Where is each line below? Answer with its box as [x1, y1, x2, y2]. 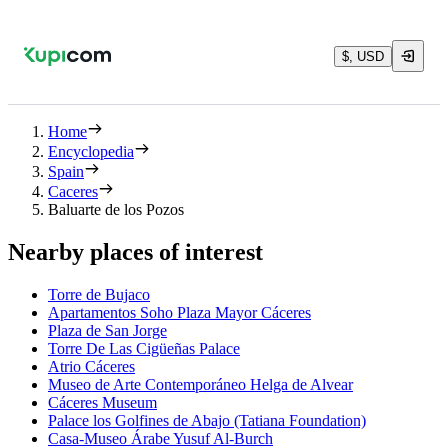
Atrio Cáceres [48, 357, 135, 375]
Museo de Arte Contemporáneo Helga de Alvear [48, 375, 353, 393]
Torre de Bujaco [48, 285, 150, 303]
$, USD [342, 48, 384, 64]
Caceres [48, 183, 98, 200]
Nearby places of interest [8, 238, 263, 265]
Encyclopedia [48, 143, 134, 160]
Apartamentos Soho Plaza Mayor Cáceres [48, 303, 311, 321]
